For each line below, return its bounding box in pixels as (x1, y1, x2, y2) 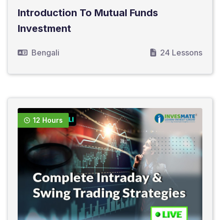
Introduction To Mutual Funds (18, 7, 158, 19)
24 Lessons (160, 48, 202, 58)
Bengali (31, 48, 59, 58)
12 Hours (33, 116, 63, 125)
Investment (18, 23, 71, 35)
